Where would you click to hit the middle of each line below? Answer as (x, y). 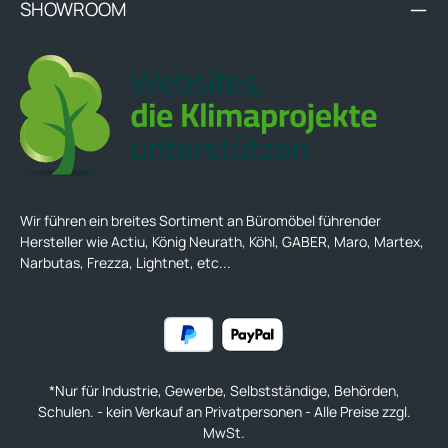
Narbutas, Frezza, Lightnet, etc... (125, 262)
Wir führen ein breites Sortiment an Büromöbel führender (200, 220)
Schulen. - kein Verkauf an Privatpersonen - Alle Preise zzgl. (224, 411)
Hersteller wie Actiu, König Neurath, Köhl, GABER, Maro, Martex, (222, 241)
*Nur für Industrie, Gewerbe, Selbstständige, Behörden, (224, 390)
